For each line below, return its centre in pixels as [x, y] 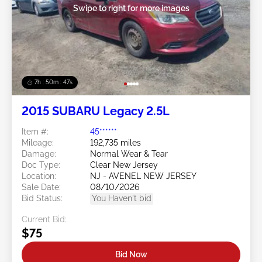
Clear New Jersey [124, 165]
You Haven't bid [122, 199]
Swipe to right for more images [131, 8]
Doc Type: [41, 165]
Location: [39, 176]
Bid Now [131, 254]
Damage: [39, 154]
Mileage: [38, 143]
